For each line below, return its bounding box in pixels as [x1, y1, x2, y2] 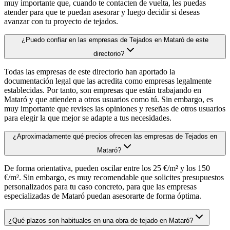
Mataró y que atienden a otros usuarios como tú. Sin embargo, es [4, 95, 213, 104]
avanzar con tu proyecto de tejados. [4, 17, 118, 26]
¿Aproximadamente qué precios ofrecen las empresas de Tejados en [13, 132, 217, 141]
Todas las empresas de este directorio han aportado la [4, 67, 175, 76]
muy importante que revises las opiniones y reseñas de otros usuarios [4, 104, 225, 113]
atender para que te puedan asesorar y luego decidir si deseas [4, 8, 200, 17]
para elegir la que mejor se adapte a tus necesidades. [4, 113, 171, 123]
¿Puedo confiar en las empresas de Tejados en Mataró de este [22, 36, 208, 44]
